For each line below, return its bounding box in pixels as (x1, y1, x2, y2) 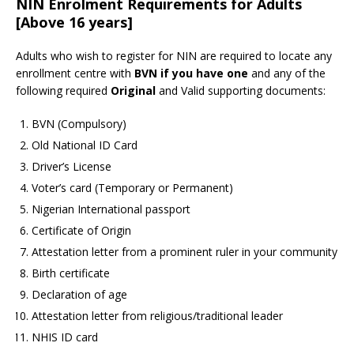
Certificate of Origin (32, 223, 131, 239)
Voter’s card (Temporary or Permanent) (32, 180, 233, 196)
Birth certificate (32, 265, 110, 281)
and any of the (248, 66, 326, 81)
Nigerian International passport (32, 201, 190, 217)
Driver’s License (32, 159, 111, 175)
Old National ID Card (32, 137, 137, 153)
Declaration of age (32, 287, 127, 303)
